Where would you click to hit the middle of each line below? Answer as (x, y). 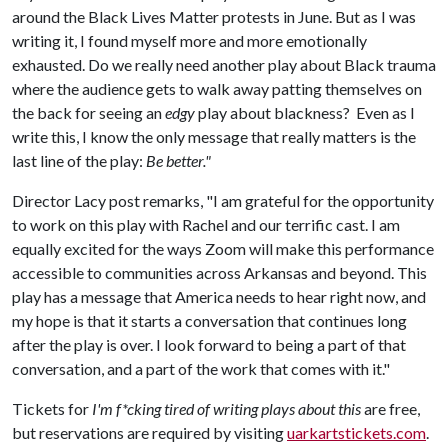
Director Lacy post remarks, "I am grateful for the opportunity (223, 200)
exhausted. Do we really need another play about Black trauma (224, 64)
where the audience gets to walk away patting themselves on (217, 88)
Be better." (178, 160)
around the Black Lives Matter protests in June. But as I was (214, 16)
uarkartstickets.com (356, 432)
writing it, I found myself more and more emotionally (189, 40)
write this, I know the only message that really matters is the (214, 136)
